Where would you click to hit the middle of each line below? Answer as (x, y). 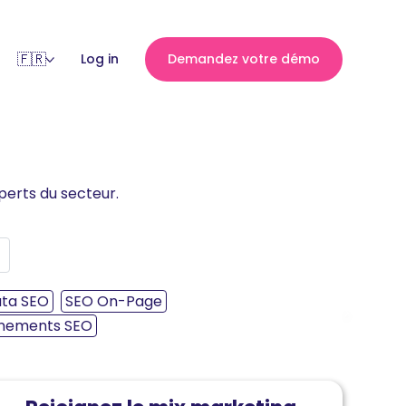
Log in (100, 59)
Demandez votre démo (244, 59)
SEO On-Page (114, 301)
